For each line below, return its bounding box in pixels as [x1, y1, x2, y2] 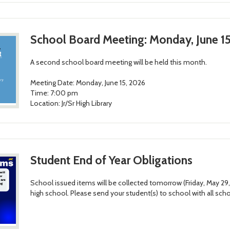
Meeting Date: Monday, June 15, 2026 [30, 78, 145, 88]
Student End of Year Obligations [30, 152, 193, 167]
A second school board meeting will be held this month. [30, 57, 207, 67]
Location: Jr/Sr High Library [30, 99, 112, 108]
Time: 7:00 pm [30, 88, 78, 98]
